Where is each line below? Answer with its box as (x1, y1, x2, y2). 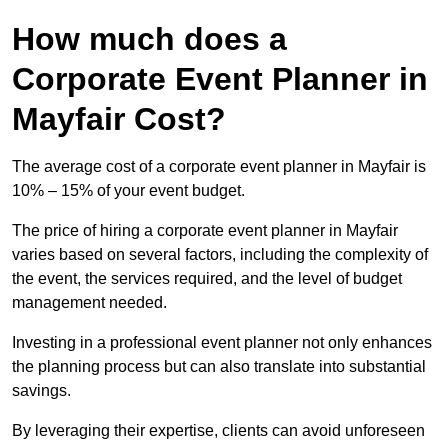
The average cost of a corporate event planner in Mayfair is (12, 158, 426, 176)
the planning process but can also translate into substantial (12, 358, 426, 376)
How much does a (12, 21, 287, 58)
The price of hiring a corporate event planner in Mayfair (12, 222, 398, 240)
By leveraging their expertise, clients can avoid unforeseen (12, 422, 425, 440)
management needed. (12, 294, 167, 312)
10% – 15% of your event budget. (12, 182, 245, 200)
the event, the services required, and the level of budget (12, 270, 402, 288)
